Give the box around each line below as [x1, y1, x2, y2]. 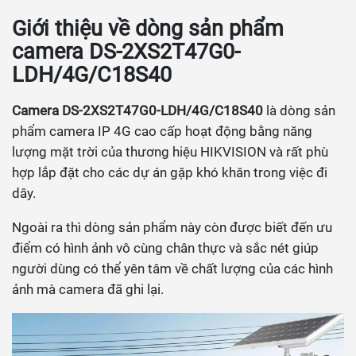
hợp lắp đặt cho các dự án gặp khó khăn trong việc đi [12, 164, 327, 181]
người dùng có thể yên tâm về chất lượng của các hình [12, 261, 333, 277]
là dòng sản [263, 103, 335, 119]
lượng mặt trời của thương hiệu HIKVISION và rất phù [12, 144, 328, 161]
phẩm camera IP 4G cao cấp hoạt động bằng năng [12, 123, 312, 140]
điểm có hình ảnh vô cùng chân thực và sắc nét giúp [12, 240, 319, 257]
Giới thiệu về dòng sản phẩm [12, 16, 284, 42]
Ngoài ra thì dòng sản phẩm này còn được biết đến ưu [12, 219, 332, 236]
